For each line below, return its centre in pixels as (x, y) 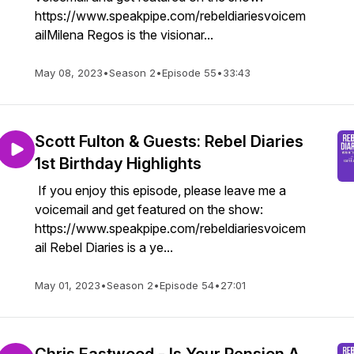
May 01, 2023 (68, 285)
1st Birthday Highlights (118, 164)
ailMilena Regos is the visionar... (124, 35)
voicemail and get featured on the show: (149, 209)
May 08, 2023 (69, 73)
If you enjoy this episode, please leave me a (160, 190)
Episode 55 (189, 73)
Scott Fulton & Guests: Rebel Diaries (169, 141)
